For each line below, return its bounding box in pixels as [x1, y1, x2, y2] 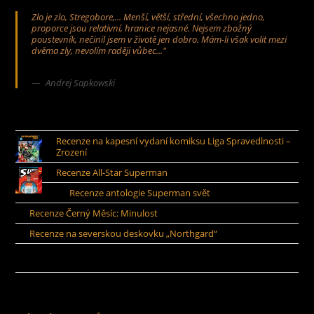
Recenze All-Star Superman [55, 165, 168, 179]
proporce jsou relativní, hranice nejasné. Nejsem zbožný [32, 22, 252, 35]
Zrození [55, 145, 87, 158]
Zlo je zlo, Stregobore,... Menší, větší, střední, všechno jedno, [32, 11, 266, 24]
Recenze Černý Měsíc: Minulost [29, 206, 158, 219]
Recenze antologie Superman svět [69, 186, 211, 199]
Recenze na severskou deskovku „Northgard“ [29, 226, 217, 240]
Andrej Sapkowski [46, 76, 116, 90]
